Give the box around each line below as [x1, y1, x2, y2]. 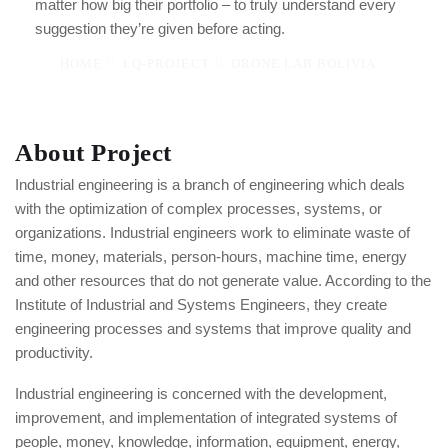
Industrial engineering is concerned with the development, [15, 385, 387, 402]
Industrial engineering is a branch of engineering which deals [15, 176, 405, 193]
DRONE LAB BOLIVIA [230, 56, 377, 71]
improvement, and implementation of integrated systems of [15, 409, 397, 426]
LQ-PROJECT [123, 56, 210, 71]
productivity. [15, 344, 93, 361]
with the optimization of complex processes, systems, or [15, 200, 382, 217]
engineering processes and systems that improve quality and [15, 320, 411, 337]
